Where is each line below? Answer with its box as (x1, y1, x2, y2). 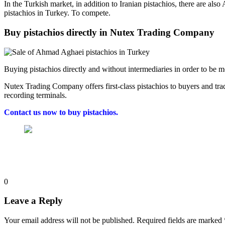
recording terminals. (4, 90, 67, 99)
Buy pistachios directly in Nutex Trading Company (4, 27, 214, 38)
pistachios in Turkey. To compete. (4, 9, 110, 18)
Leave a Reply (4, 195, 63, 206)
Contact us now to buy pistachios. (4, 107, 118, 117)
